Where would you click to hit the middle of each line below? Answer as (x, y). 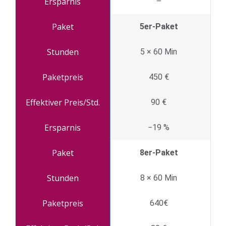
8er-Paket (159, 152)
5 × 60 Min (159, 51)
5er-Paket (159, 26)
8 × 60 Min (159, 178)
